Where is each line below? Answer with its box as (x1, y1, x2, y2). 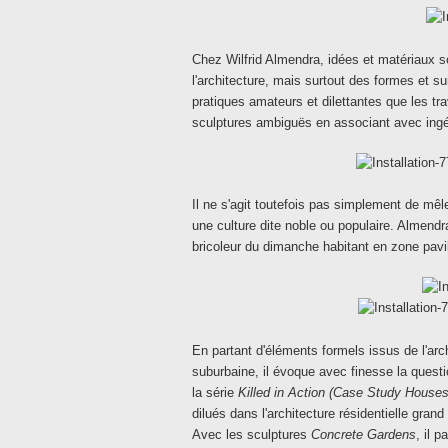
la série (192, 385, 238, 400)
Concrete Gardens (311, 427, 416, 442)
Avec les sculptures (192, 427, 311, 442)
